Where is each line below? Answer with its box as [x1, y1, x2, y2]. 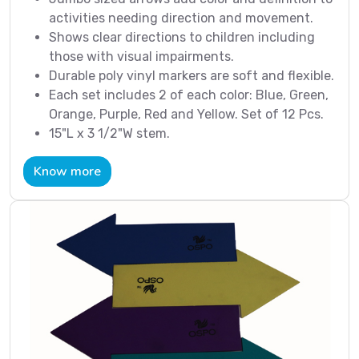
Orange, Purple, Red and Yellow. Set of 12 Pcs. [49, 107, 324, 123]
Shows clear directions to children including [49, 30, 315, 46]
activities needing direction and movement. [49, 10, 313, 26]
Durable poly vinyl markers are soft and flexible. [49, 68, 334, 84]
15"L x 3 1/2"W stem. [49, 126, 170, 142]
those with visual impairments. [49, 49, 234, 65]
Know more [34, 163, 101, 181]
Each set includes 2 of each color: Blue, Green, [49, 87, 329, 103]
